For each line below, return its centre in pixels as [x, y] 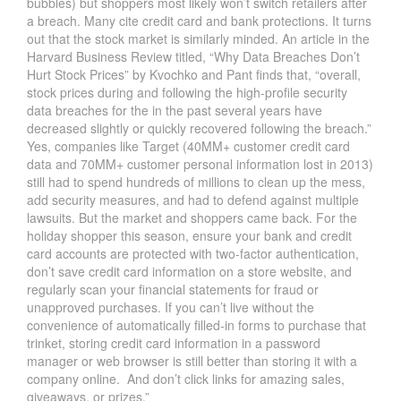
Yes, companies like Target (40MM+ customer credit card [188, 146]
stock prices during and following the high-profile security [187, 93]
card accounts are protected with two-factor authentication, [193, 254]
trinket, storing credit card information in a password [174, 343]
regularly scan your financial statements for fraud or [173, 290]
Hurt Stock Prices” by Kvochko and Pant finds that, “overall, [194, 75]
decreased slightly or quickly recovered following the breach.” [199, 128]
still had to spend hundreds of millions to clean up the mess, [196, 182]
